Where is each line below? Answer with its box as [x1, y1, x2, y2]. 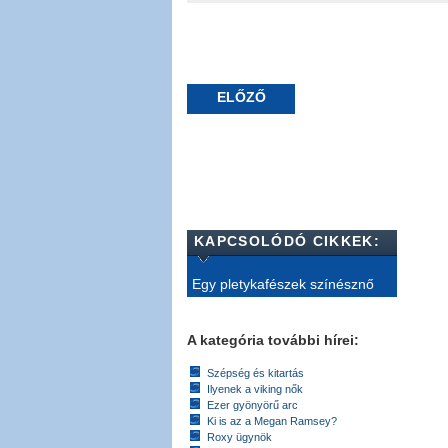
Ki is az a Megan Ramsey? [207, 415, 337, 427]
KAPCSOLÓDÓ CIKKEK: [194, 233, 380, 249]
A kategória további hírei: [187, 332, 359, 348]
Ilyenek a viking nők [207, 383, 303, 395]
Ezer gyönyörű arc [207, 399, 298, 411]
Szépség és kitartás [207, 367, 304, 379]
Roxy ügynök [207, 431, 272, 443]
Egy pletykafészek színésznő [192, 276, 374, 292]
